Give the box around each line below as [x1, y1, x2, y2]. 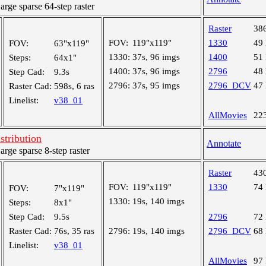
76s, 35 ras [54, 226, 94, 236]
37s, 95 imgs [132, 81, 180, 90]
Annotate [207, 138, 241, 148]
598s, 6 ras [54, 81, 94, 91]
